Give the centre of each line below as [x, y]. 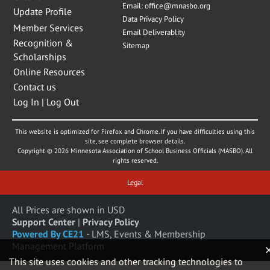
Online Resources [49, 71]
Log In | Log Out [46, 102]
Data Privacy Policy [153, 19]
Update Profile [42, 11]
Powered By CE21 [49, 234]
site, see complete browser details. [135, 141]
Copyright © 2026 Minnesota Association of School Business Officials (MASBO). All [135, 150]
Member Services [48, 27]
